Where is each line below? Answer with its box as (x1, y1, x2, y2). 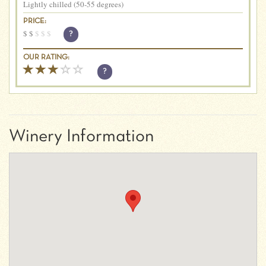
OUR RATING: (23, 54, 69, 61)
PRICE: (23, 18, 46, 25)
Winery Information (9, 128, 154, 145)
